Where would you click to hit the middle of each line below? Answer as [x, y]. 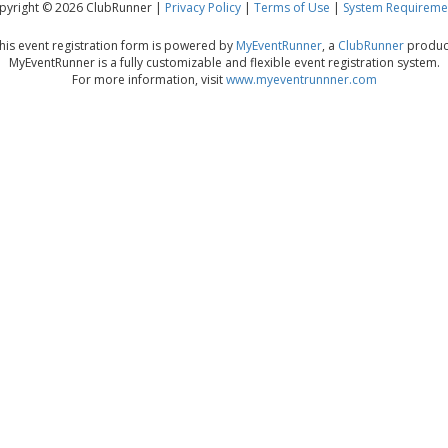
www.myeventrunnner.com [301, 79]
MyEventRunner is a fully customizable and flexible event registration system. [224, 62]
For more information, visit [148, 79]
